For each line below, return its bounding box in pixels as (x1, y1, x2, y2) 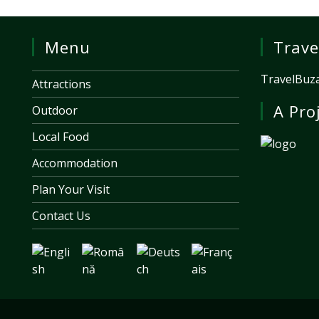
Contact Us (32, 207, 90, 224)
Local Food (32, 128, 89, 145)
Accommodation (32, 155, 117, 171)
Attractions (32, 75, 91, 92)
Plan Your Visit (32, 181, 110, 197)
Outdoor (32, 102, 78, 118)
